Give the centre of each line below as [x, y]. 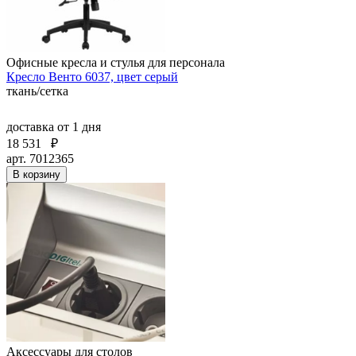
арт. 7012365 [40, 158]
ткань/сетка [37, 91]
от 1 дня [79, 126]
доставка [32, 126]
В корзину [37, 174]
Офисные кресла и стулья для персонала [116, 62]
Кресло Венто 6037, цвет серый [92, 76]
